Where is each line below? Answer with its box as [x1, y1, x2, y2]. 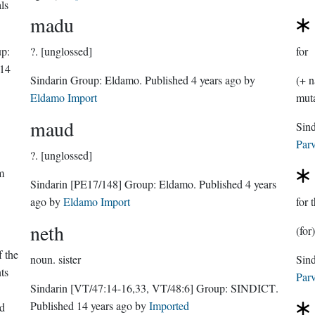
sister [58, 252, 82, 266]
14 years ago [77, 298, 133, 313]
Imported [149, 298, 190, 313]
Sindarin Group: [70, 72, 105, 87]
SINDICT [231, 281, 276, 295]
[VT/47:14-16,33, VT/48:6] [70, 281, 194, 295]
